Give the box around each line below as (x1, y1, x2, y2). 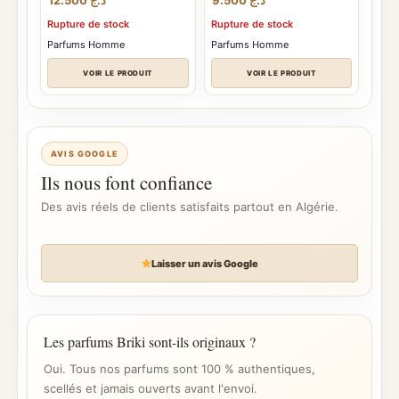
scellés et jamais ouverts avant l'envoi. (44, 381, 257, 395)
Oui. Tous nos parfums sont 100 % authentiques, (44, 362, 315, 376)
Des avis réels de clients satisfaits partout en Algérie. (41, 199, 338, 214)
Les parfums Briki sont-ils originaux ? (44, 332, 256, 351)
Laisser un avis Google (151, 256, 259, 270)
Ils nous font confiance (41, 170, 212, 195)
